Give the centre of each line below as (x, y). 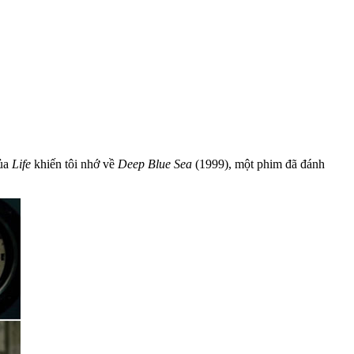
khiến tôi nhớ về (74, 164)
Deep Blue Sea (155, 164)
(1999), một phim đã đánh (258, 164)
